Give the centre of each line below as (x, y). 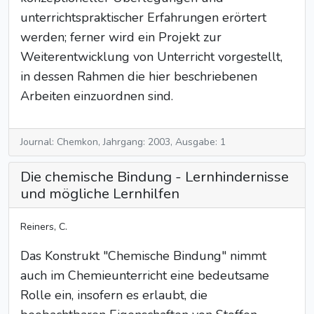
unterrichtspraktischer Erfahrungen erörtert (143, 18)
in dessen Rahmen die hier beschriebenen (139, 76)
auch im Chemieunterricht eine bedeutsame (145, 275)
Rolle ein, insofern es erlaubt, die (114, 295)
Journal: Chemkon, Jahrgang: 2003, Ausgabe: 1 (123, 142)
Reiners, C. (44, 227)
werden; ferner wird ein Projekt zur (121, 37)
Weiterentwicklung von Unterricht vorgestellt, (151, 57)
